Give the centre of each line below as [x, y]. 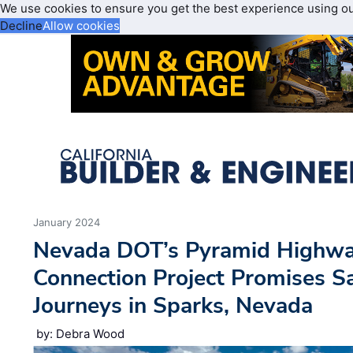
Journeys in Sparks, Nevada [173, 306]
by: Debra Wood [81, 334]
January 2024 [67, 223]
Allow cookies [81, 26]
